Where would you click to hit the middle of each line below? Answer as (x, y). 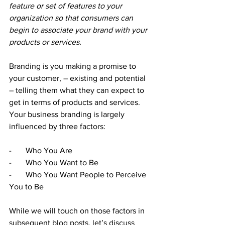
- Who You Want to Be (54, 162)
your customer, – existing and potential (78, 78)
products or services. (45, 42)
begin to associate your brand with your (79, 30)
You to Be (26, 186)
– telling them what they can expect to (78, 90)
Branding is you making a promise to (74, 66)
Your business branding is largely (68, 114)
